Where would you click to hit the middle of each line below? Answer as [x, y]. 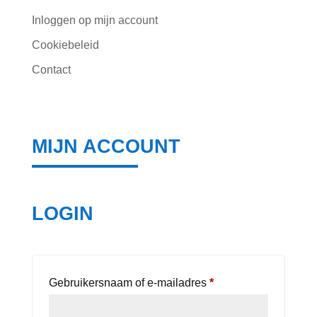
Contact [51, 70]
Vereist [230, 282]
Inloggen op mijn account [94, 20]
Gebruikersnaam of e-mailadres [129, 283]
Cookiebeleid [65, 45]
